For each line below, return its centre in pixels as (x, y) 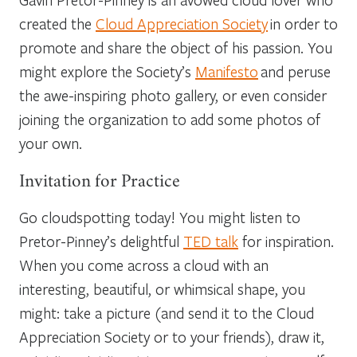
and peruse (294, 71)
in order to (303, 23)
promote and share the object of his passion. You (176, 47)
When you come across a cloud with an (144, 265)
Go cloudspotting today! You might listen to (160, 217)
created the (57, 23)
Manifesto (227, 71)
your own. (52, 143)
